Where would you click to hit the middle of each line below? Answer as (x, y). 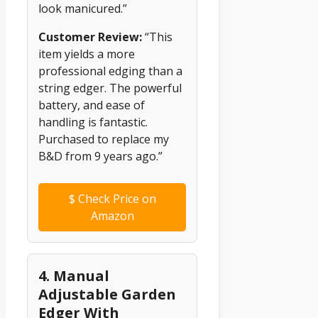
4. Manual (74, 276)
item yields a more (87, 54)
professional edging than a (110, 71)
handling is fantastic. (93, 122)
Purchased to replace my (104, 139)
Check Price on (115, 199)
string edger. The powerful (110, 88)
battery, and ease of (92, 105)
